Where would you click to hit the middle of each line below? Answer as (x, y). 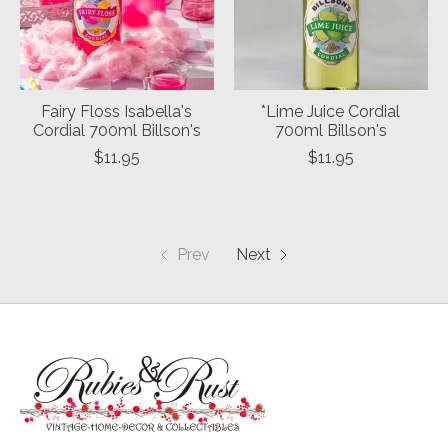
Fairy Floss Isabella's (117, 112)
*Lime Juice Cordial (331, 112)
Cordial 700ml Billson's (116, 131)
